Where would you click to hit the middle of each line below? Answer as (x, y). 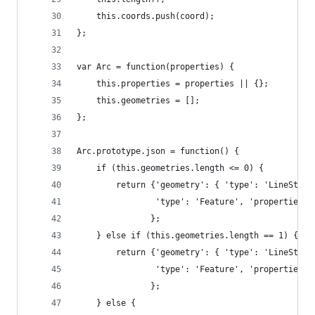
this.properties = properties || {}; (173, 84)
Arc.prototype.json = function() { (158, 151)
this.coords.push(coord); (146, 16)
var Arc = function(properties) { (155, 67)
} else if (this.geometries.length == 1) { (187, 236)
